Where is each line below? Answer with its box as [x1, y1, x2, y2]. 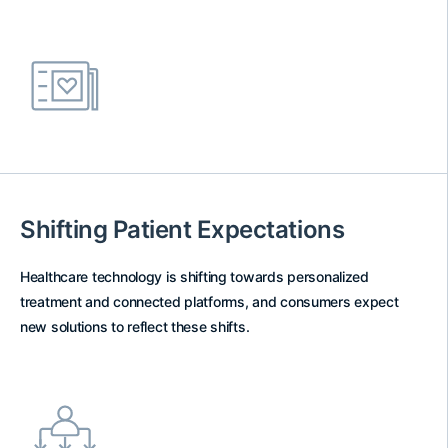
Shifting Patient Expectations [20, 215, 345, 244]
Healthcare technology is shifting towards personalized [20, 268, 369, 285]
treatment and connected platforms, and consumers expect [20, 293, 399, 310]
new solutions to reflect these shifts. [20, 318, 250, 335]
